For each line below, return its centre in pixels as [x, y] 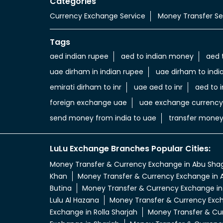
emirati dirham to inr [85, 87]
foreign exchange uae [88, 103]
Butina [60, 188]
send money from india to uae [103, 118]
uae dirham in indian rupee [96, 72]
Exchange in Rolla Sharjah [93, 212]
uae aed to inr [158, 87]
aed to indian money [157, 56]
